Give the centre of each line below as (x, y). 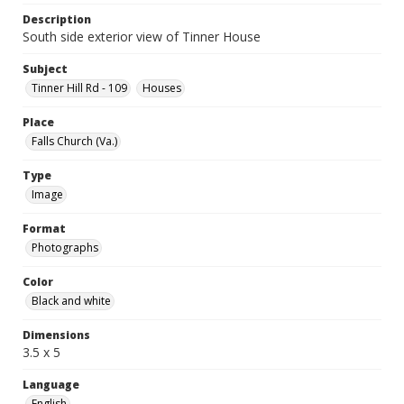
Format (44, 229)
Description (57, 19)
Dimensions (56, 335)
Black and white (71, 301)
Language (51, 385)
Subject (45, 69)
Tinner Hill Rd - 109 (79, 88)
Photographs (65, 248)
